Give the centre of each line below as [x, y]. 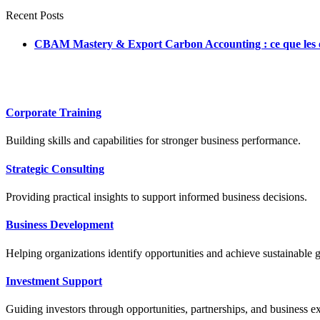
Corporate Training [54, 113]
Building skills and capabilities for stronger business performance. [153, 141]
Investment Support [54, 281]
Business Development [60, 225]
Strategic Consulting [55, 169]
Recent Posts [35, 16]
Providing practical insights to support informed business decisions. [156, 196]
